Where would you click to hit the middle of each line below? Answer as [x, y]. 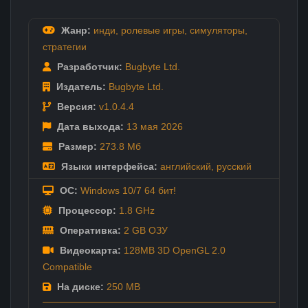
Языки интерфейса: [108, 166]
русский [234, 166]
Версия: [75, 106]
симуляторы [217, 30]
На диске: [79, 286]
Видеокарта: [89, 250]
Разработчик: [88, 66]
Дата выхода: [89, 126]
